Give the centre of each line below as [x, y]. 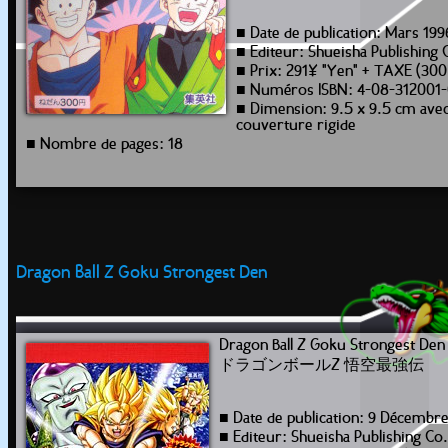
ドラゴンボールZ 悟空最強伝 [321, 366]
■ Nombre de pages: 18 [104, 145]
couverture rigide [296, 126]
